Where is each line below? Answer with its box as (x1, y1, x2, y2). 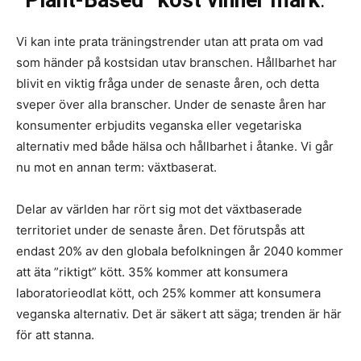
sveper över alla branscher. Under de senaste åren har (16, 97, 326, 113)
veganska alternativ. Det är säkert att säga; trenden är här (16, 306, 342, 322)
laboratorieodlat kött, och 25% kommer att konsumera (16, 285, 321, 301)
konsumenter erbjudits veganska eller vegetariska (16, 118, 301, 134)
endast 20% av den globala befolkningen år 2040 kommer (16, 243, 343, 259)
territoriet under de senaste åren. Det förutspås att (16, 222, 305, 239)
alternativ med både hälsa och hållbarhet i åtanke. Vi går (16, 139, 334, 155)
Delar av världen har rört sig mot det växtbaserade (16, 201, 302, 218)
